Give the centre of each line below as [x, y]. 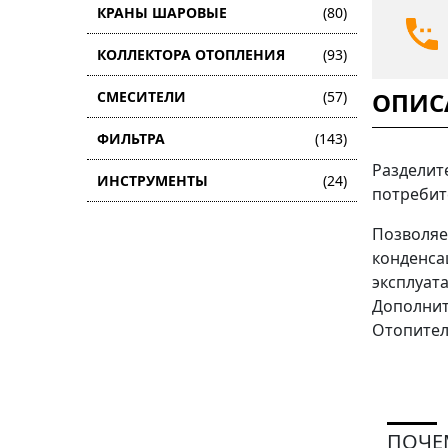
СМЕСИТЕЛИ [141, 96]
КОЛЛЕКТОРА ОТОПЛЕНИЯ [191, 54]
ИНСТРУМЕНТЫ [152, 180]
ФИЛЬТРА [131, 138]
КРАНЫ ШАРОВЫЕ [162, 12]
